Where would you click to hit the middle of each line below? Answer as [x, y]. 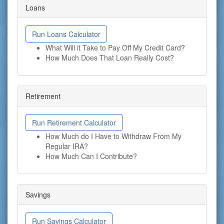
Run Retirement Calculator [74, 122]
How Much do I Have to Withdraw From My [113, 136]
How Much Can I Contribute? [91, 156]
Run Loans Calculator [66, 34]
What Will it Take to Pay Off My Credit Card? [115, 47]
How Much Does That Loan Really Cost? [110, 57]
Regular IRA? [67, 146]
